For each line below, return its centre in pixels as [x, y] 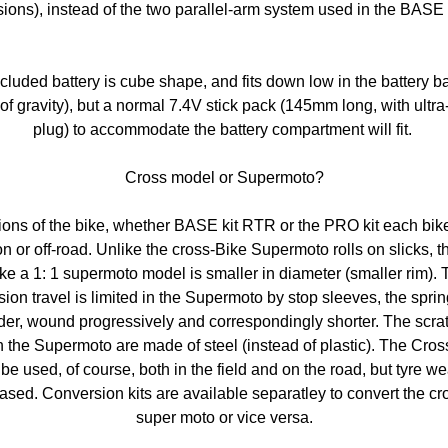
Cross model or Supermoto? [224, 177]
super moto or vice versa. [224, 417]
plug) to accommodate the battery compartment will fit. [224, 129]
